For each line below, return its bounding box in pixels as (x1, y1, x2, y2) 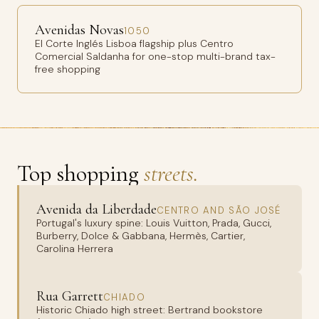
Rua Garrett (36, 288, 103, 305)
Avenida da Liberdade (36, 201, 157, 218)
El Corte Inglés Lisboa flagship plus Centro (35, 37, 234, 50)
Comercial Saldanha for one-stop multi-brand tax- (35, 50, 276, 63)
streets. (144, 159, 198, 187)
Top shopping (17, 159, 144, 187)
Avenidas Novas (35, 21, 124, 38)
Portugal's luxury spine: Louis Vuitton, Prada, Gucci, (36, 216, 271, 229)
